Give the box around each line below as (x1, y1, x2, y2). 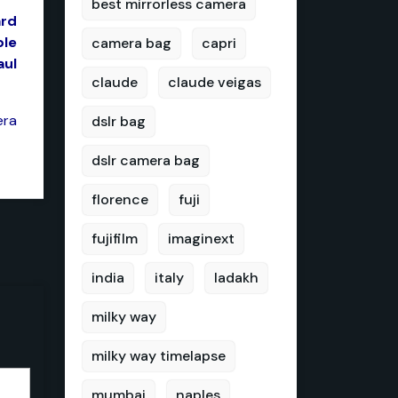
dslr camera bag (92, 151, 200, 170)
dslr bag (92, 112, 146, 131)
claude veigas (168, 73, 261, 92)
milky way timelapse (92, 346, 226, 365)
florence (92, 190, 148, 209)
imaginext (168, 229, 235, 248)
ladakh (214, 268, 259, 287)
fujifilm (92, 229, 138, 248)
